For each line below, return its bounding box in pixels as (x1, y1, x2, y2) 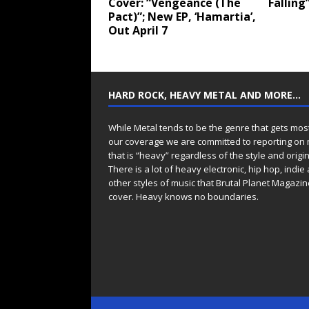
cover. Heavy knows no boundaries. (108, 190, 259, 203)
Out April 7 (108, 23, 168, 39)
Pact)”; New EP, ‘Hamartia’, (108, 9, 256, 25)
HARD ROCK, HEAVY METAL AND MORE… (108, 88, 301, 102)
